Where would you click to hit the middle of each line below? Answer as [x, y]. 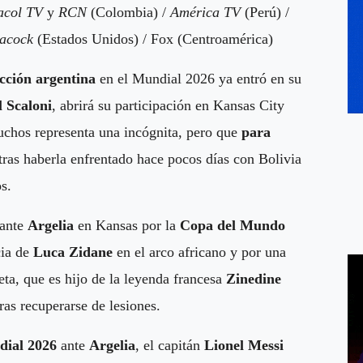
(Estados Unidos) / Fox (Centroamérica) [155, 38]
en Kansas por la [127, 225]
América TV [205, 12]
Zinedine [254, 278]
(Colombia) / [130, 12]
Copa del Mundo [233, 225]
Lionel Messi [244, 345]
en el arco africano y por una [201, 252]
